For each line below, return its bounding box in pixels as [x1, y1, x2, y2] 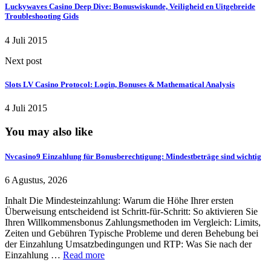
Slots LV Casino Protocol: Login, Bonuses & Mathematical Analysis [5, 79, 235, 89]
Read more [63, 250, 105, 261]
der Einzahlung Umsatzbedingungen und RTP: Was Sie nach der [5, 239, 252, 250]
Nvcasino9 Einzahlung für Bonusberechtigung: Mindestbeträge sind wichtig [5, 151, 261, 161]
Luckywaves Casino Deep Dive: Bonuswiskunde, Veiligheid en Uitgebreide [5, 2, 255, 11]
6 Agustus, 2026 [5, 175, 67, 186]
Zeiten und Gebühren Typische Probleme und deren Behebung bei [5, 228, 258, 239]
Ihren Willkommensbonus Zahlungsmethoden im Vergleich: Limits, [5, 217, 261, 228]
